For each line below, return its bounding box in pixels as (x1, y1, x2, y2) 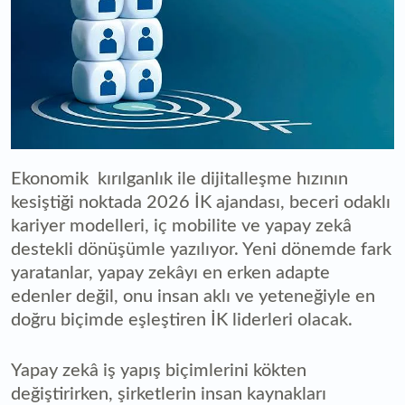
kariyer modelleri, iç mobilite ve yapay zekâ (11, 216, 352, 235)
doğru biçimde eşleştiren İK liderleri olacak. (11, 310, 353, 329)
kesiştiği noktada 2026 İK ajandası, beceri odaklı (11, 193, 391, 212)
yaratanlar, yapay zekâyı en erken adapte (11, 263, 330, 282)
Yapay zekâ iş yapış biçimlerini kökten (11, 361, 306, 380)
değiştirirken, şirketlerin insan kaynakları (11, 384, 326, 403)
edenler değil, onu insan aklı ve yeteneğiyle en (11, 287, 375, 306)
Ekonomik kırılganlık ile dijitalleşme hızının (11, 169, 348, 188)
